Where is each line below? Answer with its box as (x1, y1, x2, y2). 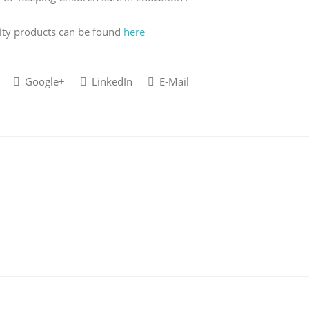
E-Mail (157, 74, 189, 89)
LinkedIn (89, 74, 132, 89)
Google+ (22, 74, 65, 89)
